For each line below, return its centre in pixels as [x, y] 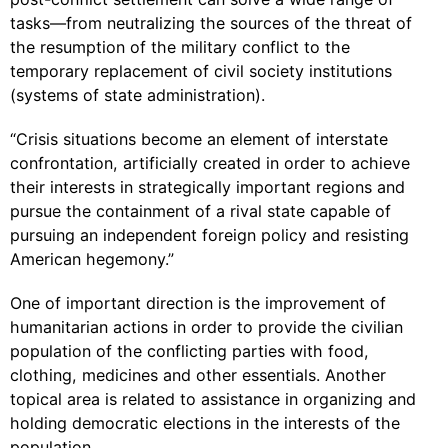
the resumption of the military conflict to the [180, 47]
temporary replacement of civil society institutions [201, 71]
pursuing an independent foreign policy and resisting [209, 235]
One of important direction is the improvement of [198, 303]
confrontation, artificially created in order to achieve [210, 163]
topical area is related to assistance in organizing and [213, 399]
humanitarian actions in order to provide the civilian [206, 327]
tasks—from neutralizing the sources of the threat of [211, 23]
